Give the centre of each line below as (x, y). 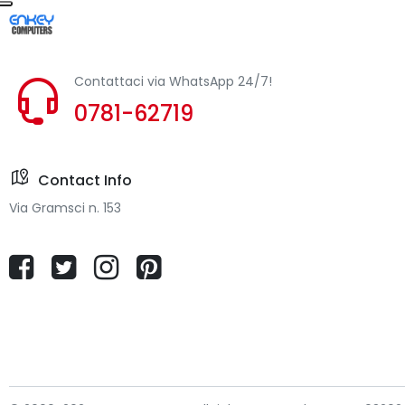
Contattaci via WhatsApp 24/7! (173, 82)
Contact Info (85, 181)
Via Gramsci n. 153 (65, 208)
